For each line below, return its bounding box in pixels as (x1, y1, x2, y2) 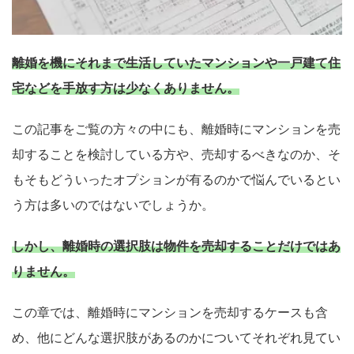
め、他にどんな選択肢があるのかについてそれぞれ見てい (12, 331, 341, 345)
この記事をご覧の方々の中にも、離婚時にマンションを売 (12, 122, 341, 136)
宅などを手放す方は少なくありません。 (12, 81, 239, 95)
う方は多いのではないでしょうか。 (12, 198, 214, 212)
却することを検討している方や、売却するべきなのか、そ (12, 148, 341, 161)
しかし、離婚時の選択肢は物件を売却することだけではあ (12, 239, 341, 253)
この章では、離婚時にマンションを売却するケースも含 (12, 306, 328, 319)
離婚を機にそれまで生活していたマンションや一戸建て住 (12, 56, 341, 70)
